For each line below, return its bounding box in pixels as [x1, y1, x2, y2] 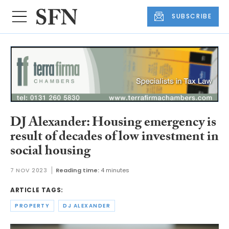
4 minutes [100, 166, 129, 175]
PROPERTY [15, 202, 50, 210]
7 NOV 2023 [10, 166, 48, 175]
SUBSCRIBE [172, 12, 212, 21]
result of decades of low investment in [10, 126, 219, 149]
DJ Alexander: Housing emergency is [10, 112, 216, 135]
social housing [10, 141, 90, 164]
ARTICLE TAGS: [10, 186, 63, 195]
